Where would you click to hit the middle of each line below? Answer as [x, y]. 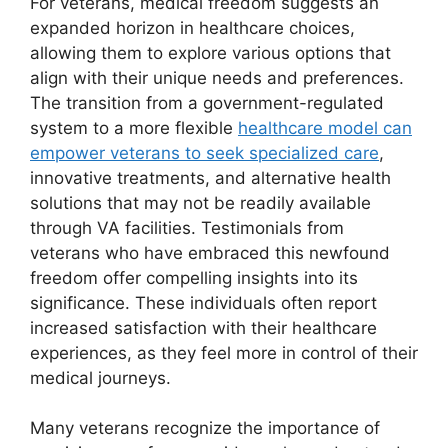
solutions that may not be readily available [200, 202]
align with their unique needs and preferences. [217, 77]
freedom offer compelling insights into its [194, 277]
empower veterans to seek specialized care [204, 152]
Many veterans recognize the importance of [205, 428]
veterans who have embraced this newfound [210, 252]
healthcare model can [325, 127]
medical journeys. [100, 377]
